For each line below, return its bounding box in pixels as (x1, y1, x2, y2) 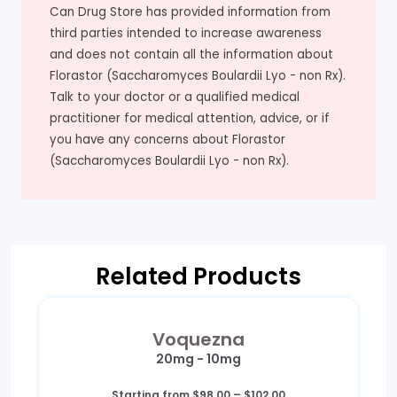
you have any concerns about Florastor (50, 131, 285, 149)
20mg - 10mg (156, 350, 241, 369)
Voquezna (152, 327, 245, 353)
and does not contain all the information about (50, 46, 333, 64)
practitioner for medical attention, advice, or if (50, 110, 330, 128)
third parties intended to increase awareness (50, 25, 322, 43)
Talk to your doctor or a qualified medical (50, 89, 300, 106)
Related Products (96, 261, 301, 293)
